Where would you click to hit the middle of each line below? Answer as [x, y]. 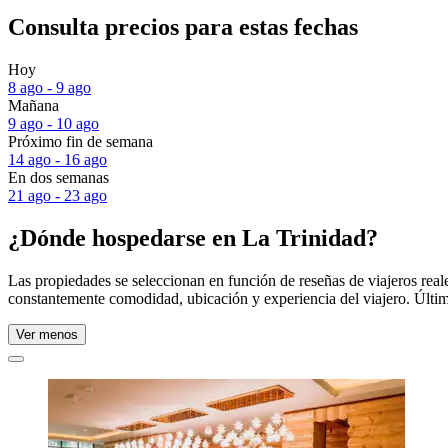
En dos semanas [58, 178]
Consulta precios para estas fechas [183, 27]
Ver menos [47, 334]
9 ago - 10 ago [53, 124]
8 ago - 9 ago [49, 88]
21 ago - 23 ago [57, 196]
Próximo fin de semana [80, 142]
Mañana [33, 106]
